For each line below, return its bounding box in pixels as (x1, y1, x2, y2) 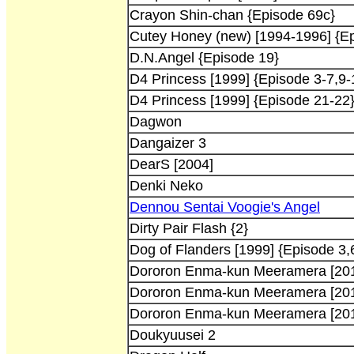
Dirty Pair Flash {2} (130, 220, 248, 236)
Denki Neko (130, 177, 203, 194)
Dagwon (130, 113, 182, 130)
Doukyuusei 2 (130, 326, 216, 343)
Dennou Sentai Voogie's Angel (130, 198, 320, 215)
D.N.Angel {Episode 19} (130, 49, 279, 66)
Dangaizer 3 (130, 134, 206, 151)
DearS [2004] (130, 156, 213, 172)
